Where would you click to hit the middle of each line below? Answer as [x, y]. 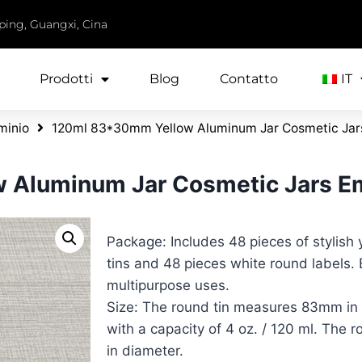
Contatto [249, 79]
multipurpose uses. [168, 285]
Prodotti [67, 79]
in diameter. [145, 350]
